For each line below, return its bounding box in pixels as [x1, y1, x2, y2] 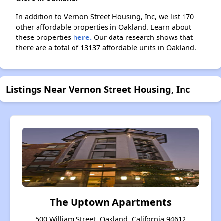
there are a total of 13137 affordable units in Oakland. [16, 43, 196, 53]
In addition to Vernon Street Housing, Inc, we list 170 [16, 12, 194, 22]
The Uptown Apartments [49, 195, 172, 209]
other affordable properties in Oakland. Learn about [16, 22, 191, 32]
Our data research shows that [92, 33, 193, 42]
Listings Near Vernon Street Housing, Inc [6, 83, 190, 96]
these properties [16, 33, 73, 42]
